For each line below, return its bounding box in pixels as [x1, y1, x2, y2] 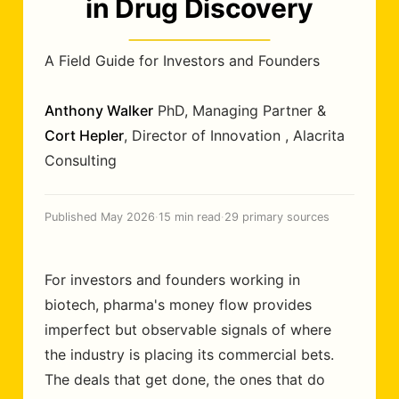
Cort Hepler [45, 126, 124, 144]
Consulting [45, 151, 117, 169]
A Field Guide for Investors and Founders [45, 52, 320, 69]
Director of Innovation [132, 126, 281, 144]
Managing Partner [192, 102, 313, 119]
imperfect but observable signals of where [45, 321, 331, 338]
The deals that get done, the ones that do [45, 370, 325, 388]
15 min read [159, 210, 221, 224]
